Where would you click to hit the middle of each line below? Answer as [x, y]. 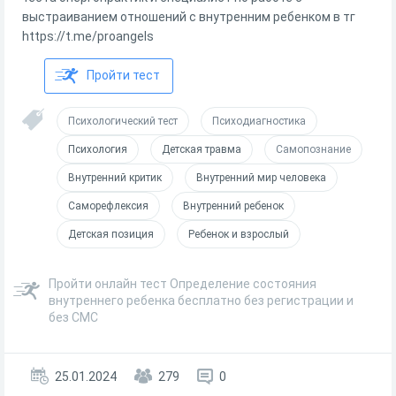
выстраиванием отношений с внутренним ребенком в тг [189, 17]
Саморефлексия [108, 206]
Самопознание [313, 149]
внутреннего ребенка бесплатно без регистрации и [201, 301]
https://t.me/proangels [88, 36]
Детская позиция [111, 234]
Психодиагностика [259, 121]
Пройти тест [123, 75]
